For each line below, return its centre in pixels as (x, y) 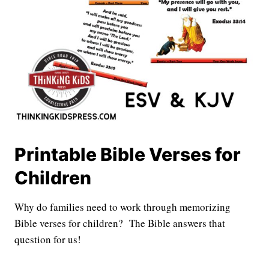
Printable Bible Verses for (128, 154)
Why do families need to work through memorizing (122, 207)
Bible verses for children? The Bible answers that (120, 223)
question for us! (48, 239)
